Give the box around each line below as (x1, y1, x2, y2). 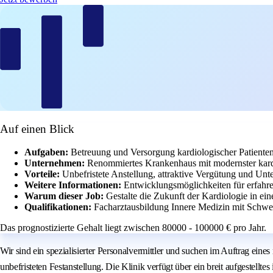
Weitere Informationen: (24, 180, 124, 191)
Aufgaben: (24, 147, 71, 158)
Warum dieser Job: (24, 191, 106, 202)
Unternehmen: (24, 158, 87, 169)
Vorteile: (24, 169, 62, 180)
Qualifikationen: (24, 202, 94, 213)
